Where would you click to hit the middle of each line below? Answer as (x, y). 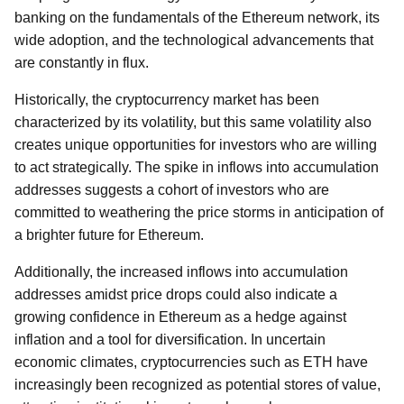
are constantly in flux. (82, 63)
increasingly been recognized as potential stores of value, (197, 385)
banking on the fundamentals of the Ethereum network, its (197, 18)
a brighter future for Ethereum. (109, 235)
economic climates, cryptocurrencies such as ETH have (191, 362)
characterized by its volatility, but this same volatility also (193, 122)
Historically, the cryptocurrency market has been (167, 100)
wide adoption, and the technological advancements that (194, 40)
